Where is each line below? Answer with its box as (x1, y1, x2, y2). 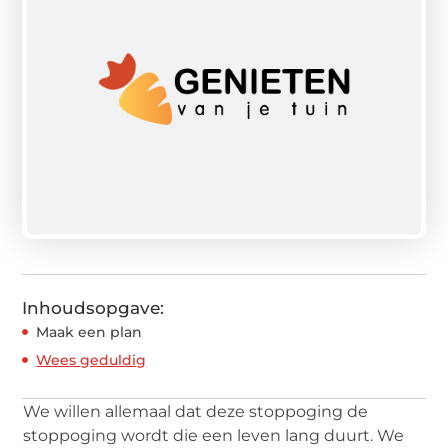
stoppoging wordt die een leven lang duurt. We (23, 425, 405, 445)
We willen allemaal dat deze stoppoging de (23, 401, 369, 421)
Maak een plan (36, 322, 143, 341)
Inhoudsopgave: (22, 297, 165, 318)
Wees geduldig (36, 350, 147, 369)
